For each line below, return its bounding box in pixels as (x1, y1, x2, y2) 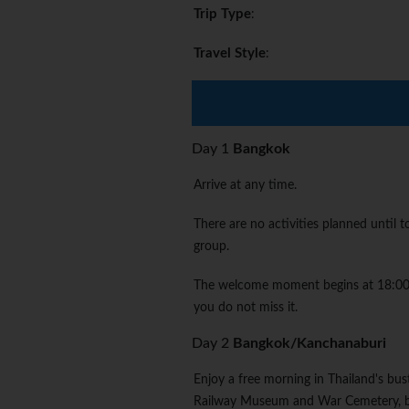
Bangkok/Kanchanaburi (233, 336, 386, 351)
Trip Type (194, 7, 251, 22)
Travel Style (194, 47, 266, 61)
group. (194, 240, 229, 254)
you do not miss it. (194, 301, 298, 315)
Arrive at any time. (194, 179, 297, 193)
